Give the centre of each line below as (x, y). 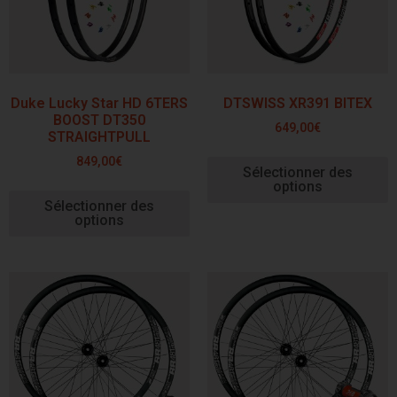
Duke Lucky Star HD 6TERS (99, 104)
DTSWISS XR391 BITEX (298, 104)
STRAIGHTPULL (99, 137)
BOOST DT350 (99, 121)
